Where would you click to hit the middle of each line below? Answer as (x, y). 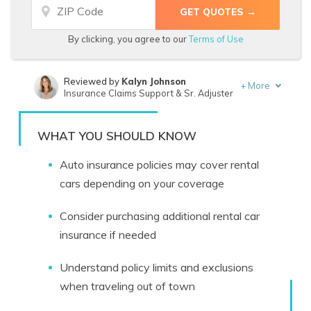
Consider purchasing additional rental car (160, 216)
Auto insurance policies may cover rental (159, 165)
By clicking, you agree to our (128, 39)
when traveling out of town (127, 286)
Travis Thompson (149, 111)
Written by (86, 111)
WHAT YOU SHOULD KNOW (117, 136)
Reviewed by (92, 81)
